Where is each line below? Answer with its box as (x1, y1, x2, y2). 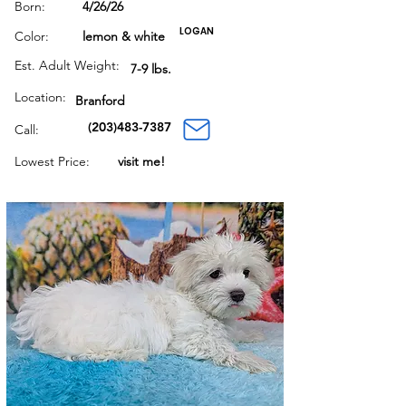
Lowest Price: (14, 153, 90, 169)
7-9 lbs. (130, 61, 171, 77)
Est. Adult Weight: (14, 57, 120, 73)
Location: (14, 89, 66, 105)
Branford (75, 92, 125, 109)
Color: (14, 28, 49, 44)
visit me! (118, 153, 165, 169)
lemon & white (82, 28, 165, 44)
